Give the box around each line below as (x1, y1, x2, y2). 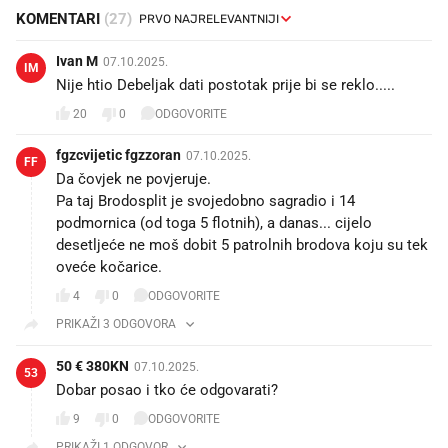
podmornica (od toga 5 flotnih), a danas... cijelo (56, 213, 372, 232)
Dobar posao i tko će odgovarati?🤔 (56, 380, 297, 399)
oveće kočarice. (56, 257, 162, 276)
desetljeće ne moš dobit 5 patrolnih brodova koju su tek (56, 235, 428, 254)
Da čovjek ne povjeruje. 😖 (56, 169, 234, 188)
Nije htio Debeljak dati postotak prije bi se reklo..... (56, 75, 395, 94)
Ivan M (56, 52, 98, 69)
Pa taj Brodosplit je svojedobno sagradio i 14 (56, 191, 355, 210)
